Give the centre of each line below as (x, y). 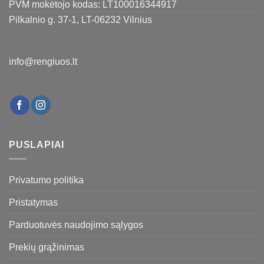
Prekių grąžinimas (47, 247)
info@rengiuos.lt (43, 61)
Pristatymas (33, 203)
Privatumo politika (46, 180)
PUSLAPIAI (37, 144)
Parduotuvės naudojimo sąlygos (76, 225)
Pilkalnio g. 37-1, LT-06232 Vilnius (80, 19)
